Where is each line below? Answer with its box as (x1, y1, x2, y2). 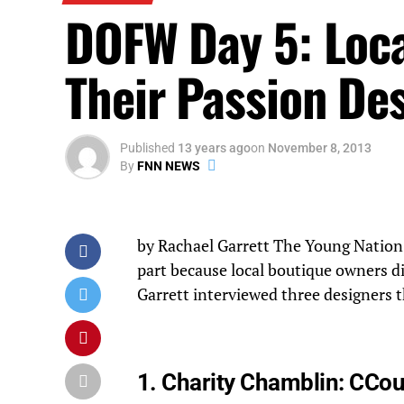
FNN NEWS (137, 159, 200, 174)
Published (120, 141, 175, 156)
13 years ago (178, 141, 251, 156)
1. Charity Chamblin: (137, 369, 350, 397)
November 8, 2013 (268, 141, 372, 156)
